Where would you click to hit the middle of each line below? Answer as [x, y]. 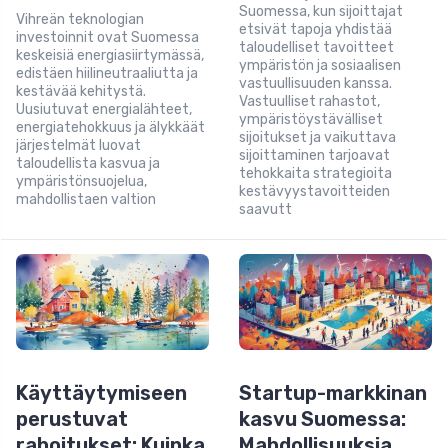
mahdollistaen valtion [86, 199]
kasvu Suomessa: [322, 419]
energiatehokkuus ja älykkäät [110, 127]
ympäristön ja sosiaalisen [320, 65]
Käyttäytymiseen [101, 393]
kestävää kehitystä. [81, 91]
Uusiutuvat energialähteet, [104, 109]
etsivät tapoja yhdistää [315, 29]
